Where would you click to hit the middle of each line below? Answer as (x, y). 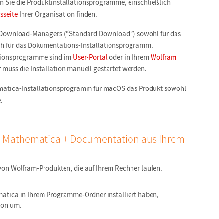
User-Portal (90, 57)
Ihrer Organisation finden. (57, 14)
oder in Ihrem (129, 57)
